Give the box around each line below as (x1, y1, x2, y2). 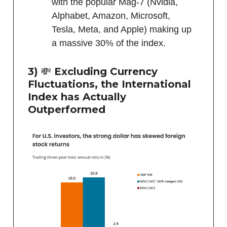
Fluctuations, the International (28, 78, 191, 91)
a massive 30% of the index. (52, 38, 166, 49)
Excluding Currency (51, 65, 158, 78)
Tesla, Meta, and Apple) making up (52, 24, 192, 35)
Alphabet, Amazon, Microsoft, (52, 11, 170, 21)
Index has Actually (28, 91, 126, 103)
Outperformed (28, 103, 105, 116)
